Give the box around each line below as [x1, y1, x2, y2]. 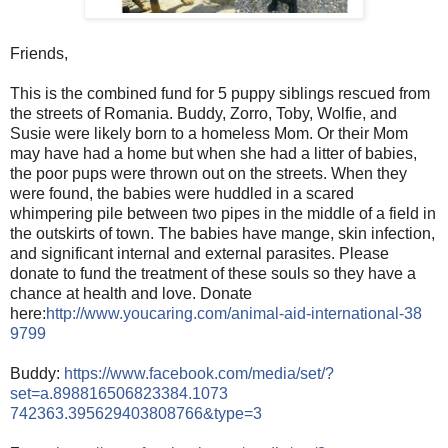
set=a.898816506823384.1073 [10, 384, 228, 402]
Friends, [10, 44, 68, 62]
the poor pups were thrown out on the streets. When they [10, 164, 407, 182]
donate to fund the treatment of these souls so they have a [10, 264, 416, 282]
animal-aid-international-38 [231, 304, 422, 322]
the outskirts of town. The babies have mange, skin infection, [10, 224, 435, 242]
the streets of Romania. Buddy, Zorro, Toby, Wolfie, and [10, 104, 397, 122]
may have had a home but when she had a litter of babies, [10, 144, 417, 162]
